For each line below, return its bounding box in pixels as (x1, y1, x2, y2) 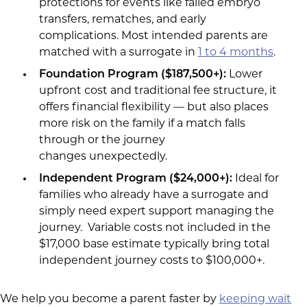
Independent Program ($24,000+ (38, 173, 225, 184)
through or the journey (38, 134, 165, 146)
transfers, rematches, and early (38, 14, 206, 25)
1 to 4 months (197, 47, 273, 58)
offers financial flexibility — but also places (38, 101, 269, 113)
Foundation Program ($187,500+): (38, 69, 226, 80)
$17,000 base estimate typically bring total (38, 238, 269, 250)
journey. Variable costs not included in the (38, 222, 271, 234)
